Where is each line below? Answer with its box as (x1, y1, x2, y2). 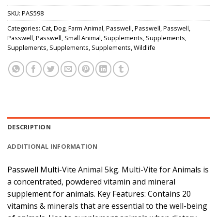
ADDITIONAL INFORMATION (7, 141, 98, 151)
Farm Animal (68, 24, 103, 33)
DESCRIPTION (7, 122, 51, 131)
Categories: (7, 24, 42, 33)
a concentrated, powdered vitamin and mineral (7, 176, 175, 187)
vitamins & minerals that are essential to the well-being (7, 200, 207, 211)
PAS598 (22, 9, 44, 18)
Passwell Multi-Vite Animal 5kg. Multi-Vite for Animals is (7, 164, 209, 175)
